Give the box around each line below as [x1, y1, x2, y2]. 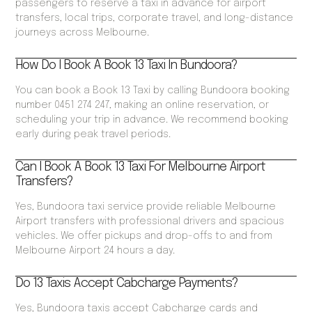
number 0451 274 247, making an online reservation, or [15, 100, 270, 111]
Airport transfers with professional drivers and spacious [15, 217, 285, 227]
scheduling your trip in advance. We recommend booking [15, 115, 289, 125]
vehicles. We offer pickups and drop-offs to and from [15, 231, 273, 242]
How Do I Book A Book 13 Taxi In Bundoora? [15, 59, 238, 72]
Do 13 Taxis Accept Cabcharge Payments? [15, 277, 239, 290]
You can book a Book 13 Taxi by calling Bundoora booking [15, 86, 290, 96]
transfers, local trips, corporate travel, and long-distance [15, 13, 294, 24]
